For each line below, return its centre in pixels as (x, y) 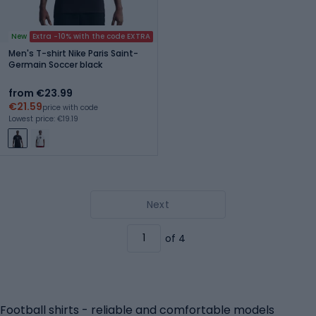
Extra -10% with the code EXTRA (91, 36)
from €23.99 (41, 93)
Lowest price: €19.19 (43, 119)
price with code (70, 107)
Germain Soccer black (55, 64)
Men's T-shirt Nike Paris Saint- (73, 53)
